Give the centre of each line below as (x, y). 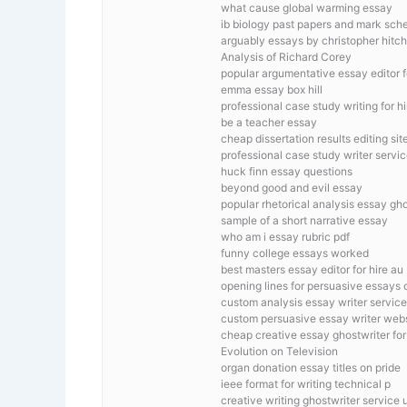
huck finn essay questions (287, 172)
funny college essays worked (295, 253)
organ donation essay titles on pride (311, 368)
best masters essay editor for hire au (312, 270)
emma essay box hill (272, 90)
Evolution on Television (279, 352)
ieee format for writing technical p (306, 384)
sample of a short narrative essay (304, 221)
